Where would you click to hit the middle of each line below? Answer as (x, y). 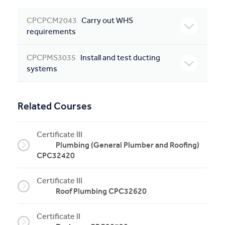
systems (42, 69)
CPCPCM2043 (53, 20)
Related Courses (55, 106)
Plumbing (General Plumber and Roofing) (128, 145)
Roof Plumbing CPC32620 (101, 191)
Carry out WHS (106, 20)
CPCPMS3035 (53, 58)
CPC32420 (56, 155)
